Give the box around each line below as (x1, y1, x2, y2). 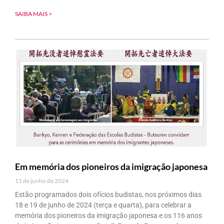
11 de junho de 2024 (15, 176, 68, 184)
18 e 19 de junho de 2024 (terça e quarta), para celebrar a (15, 200, 191, 209)
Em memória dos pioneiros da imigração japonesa (15, 160, 207, 172)
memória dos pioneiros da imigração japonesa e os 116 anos (15, 211, 202, 219)
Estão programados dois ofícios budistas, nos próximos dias (15, 190, 201, 198)
